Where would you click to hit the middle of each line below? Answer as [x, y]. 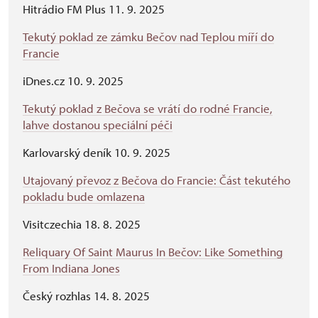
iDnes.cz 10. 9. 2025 [73, 81]
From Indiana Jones [71, 268]
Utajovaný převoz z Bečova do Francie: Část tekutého [157, 180]
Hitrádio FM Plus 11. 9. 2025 [94, 9]
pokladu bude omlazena [84, 196]
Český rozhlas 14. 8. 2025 [88, 296]
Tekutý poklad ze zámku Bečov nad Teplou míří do [148, 37]
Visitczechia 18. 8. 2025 [82, 224]
